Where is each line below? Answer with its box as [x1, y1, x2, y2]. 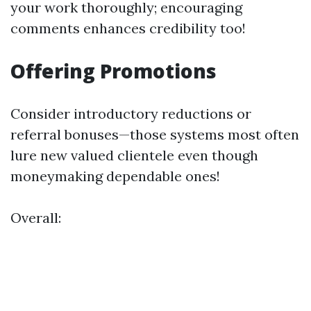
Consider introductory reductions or [10, 105, 251, 122]
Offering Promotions [10, 58, 217, 84]
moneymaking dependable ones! [10, 167, 220, 185]
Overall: [10, 209, 61, 226]
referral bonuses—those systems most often [10, 126, 299, 143]
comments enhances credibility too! [10, 19, 246, 37]
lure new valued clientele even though [10, 146, 258, 164]
